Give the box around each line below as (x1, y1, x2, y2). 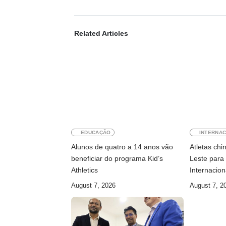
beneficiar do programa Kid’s (71, 154, 163, 163)
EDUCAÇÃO (81, 130, 111, 136)
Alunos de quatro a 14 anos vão (71, 143, 173, 151)
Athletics (71, 166, 98, 175)
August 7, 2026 (71, 182, 116, 190)
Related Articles (74, 29, 128, 38)
